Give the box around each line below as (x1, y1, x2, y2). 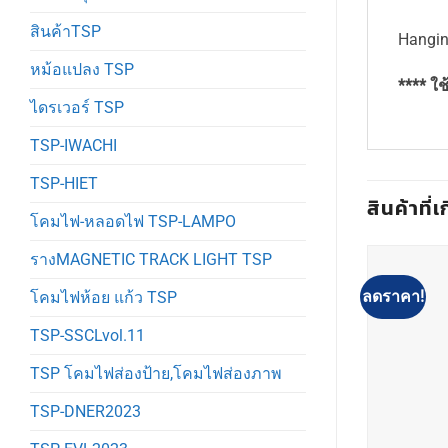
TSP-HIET (30, 173, 98, 193)
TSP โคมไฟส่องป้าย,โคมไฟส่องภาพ (30, 363, 282, 383)
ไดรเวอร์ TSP (30, 97, 124, 117)
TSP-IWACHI (30, 135, 117, 155)
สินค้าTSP (30, 21, 101, 41)
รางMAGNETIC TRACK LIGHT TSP (30, 249, 272, 269)
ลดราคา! (362, 286, 425, 306)
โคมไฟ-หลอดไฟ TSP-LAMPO (30, 211, 236, 231)
